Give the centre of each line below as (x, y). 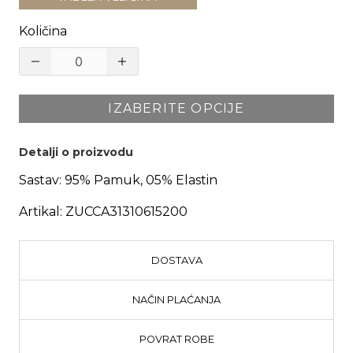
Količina (43, 32)
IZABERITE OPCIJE (176, 109)
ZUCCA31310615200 (126, 212)
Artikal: (41, 212)
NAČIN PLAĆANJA (176, 300)
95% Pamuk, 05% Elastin (141, 180)
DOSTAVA (176, 261)
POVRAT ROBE (176, 340)
